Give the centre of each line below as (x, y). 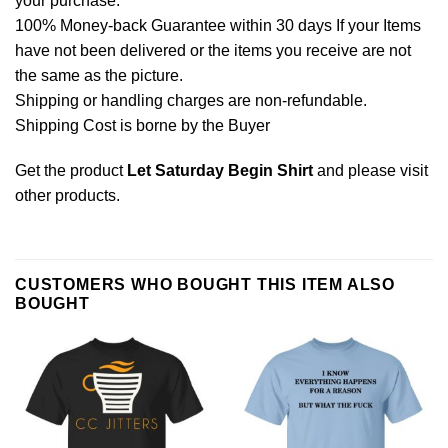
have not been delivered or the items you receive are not (213, 50)
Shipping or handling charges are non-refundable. (191, 100)
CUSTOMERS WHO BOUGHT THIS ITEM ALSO (205, 285)
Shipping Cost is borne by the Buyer (142, 125)
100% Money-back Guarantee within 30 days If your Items (218, 25)
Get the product (71, 171)
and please (356, 171)
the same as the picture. (99, 75)
